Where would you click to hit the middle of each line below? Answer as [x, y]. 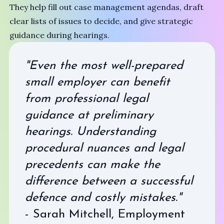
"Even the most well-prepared [104, 66]
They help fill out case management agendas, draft [107, 7]
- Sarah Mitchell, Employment [105, 215]
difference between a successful [109, 182]
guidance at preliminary [89, 116]
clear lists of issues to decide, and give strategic [101, 21]
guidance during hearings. [60, 35]
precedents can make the [92, 165]
